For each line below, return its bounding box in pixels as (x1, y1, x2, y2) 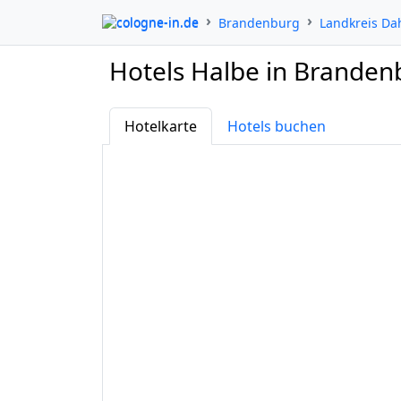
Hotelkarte (124, 116, 197, 136)
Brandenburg (218, 13, 300, 31)
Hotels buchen (227, 116, 326, 136)
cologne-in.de (116, 13, 199, 30)
